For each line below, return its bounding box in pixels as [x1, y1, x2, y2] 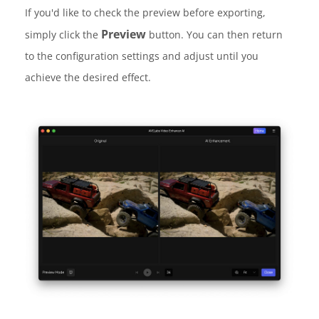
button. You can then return [146, 27, 283, 41]
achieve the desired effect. [25, 70, 151, 84]
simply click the [25, 27, 101, 41]
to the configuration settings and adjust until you [25, 48, 258, 63]
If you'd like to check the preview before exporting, [25, 5, 266, 19]
